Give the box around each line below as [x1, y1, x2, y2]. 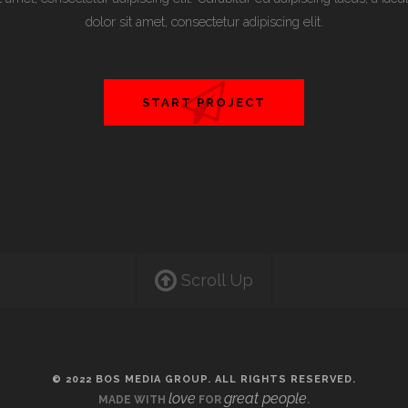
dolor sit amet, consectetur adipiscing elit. [85, 14, 323, 29]
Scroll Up [177, 270, 253, 290]
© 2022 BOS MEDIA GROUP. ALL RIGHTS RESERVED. [52, 373, 356, 385]
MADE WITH [98, 393, 168, 406]
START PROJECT [142, 96, 266, 109]
